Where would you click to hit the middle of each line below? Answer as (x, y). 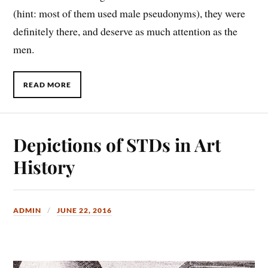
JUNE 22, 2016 (85, 211)
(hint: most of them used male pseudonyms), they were (130, 13)
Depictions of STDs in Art (117, 145)
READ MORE (48, 84)
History (44, 167)
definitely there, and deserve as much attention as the (126, 31)
